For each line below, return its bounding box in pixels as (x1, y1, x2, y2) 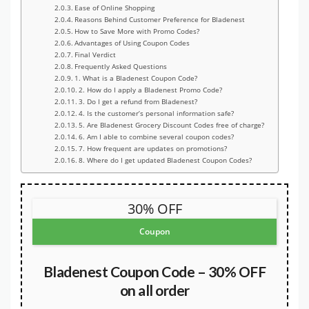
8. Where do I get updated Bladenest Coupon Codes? (78, 155, 252, 166)
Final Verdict (74, 50, 116, 60)
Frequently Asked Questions (74, 61, 167, 72)
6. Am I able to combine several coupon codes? (78, 132, 234, 142)
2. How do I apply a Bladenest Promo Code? (78, 85, 222, 95)
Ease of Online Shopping (74, 3, 154, 13)
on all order (119, 281, 190, 299)
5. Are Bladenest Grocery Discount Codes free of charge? (78, 120, 264, 130)
